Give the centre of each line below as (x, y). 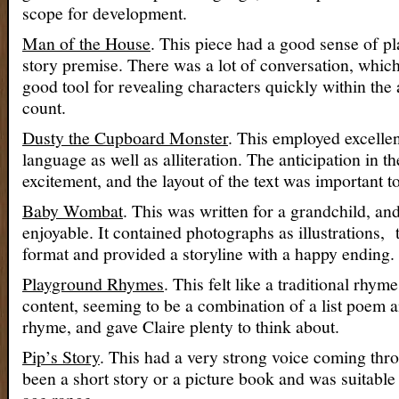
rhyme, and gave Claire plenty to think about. (181, 326)
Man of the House (86, 43)
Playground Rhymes (93, 284)
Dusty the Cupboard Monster (125, 138)
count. (44, 107)
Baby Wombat (73, 211)
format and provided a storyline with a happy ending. (208, 253)
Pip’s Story (61, 357)
